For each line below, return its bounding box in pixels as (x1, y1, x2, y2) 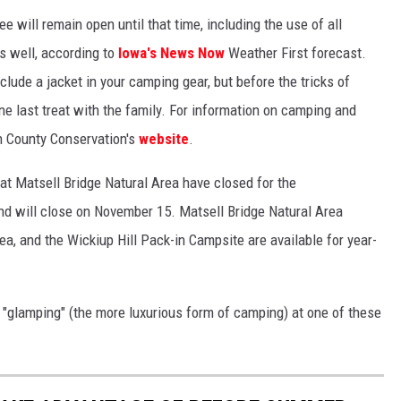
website (139, 130, 189, 149)
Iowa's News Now (118, 44, 225, 63)
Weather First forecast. (225, 44, 366, 63)
